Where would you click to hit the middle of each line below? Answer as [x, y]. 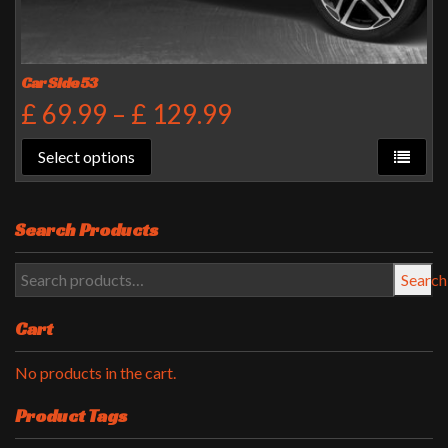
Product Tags [71, 415]
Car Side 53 [59, 82]
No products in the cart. [95, 372]
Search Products [86, 229]
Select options [86, 156]
